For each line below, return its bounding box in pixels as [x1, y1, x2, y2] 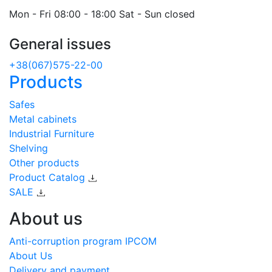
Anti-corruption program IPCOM [9, 235, 157, 248]
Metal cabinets [9, 113, 76, 126]
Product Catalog [9, 171, 88, 184]
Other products [9, 157, 79, 169]
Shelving [9, 142, 48, 155]
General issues [9, 35, 111, 53]
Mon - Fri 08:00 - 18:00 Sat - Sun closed [9, 8, 195, 21]
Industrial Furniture [9, 127, 94, 140]
